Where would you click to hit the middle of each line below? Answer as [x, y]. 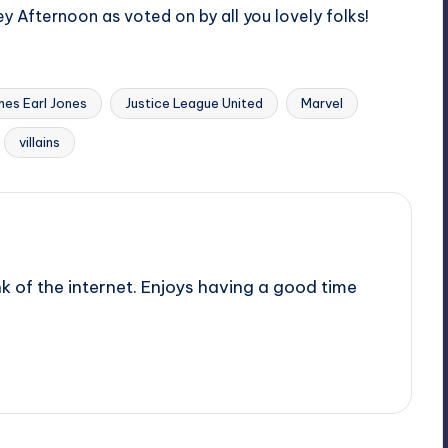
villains [39, 142]
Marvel [322, 103]
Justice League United [194, 103]
